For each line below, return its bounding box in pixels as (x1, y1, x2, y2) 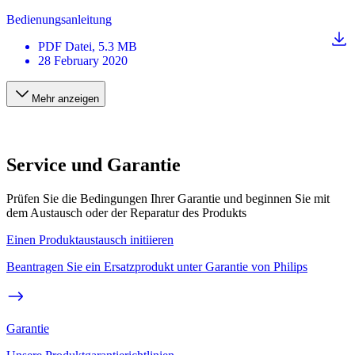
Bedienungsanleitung (6, 13, 112, 26)
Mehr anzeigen (32, 93, 99, 105)
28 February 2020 (38, 54, 128, 67)
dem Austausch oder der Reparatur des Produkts (6, 205, 246, 219)
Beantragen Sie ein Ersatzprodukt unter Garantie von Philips (6, 259, 307, 273)
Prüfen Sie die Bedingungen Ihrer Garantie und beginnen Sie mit (6, 191, 330, 205)
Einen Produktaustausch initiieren (6, 232, 174, 246)
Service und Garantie (6, 154, 181, 175)
